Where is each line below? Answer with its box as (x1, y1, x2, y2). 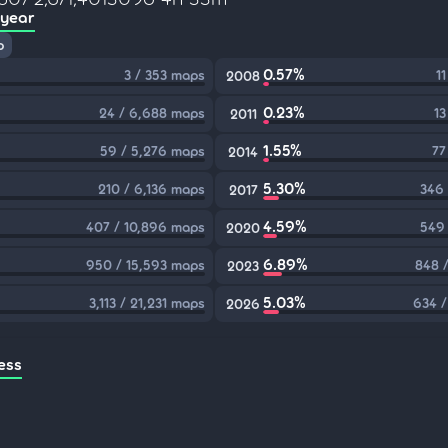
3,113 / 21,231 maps (89, 294, 206, 311)
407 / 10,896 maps (86, 218, 206, 235)
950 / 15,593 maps (86, 256, 206, 273)
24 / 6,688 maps (99, 104, 206, 121)
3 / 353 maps (124, 66, 206, 83)
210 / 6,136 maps (98, 180, 206, 197)
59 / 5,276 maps (100, 142, 206, 159)
